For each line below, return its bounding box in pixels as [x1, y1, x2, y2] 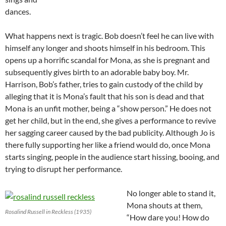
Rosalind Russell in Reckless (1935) [5, 207, 91, 215]
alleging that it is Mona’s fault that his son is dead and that [5, 91, 204, 101]
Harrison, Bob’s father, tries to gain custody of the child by [5, 79, 203, 89]
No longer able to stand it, [127, 188, 215, 198]
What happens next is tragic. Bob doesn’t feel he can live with [5, 30, 214, 40]
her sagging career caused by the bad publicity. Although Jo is [5, 127, 215, 137]
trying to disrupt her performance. [5, 163, 122, 174]
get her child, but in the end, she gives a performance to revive [5, 115, 216, 125]
